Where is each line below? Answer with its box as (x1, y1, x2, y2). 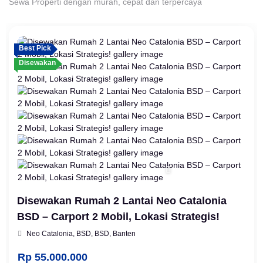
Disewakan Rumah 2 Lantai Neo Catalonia (17, 194, 227, 207)
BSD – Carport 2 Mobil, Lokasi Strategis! (17, 210, 220, 222)
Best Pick (19, 43, 51, 52)
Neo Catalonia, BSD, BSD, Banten (25, 229, 136, 238)
